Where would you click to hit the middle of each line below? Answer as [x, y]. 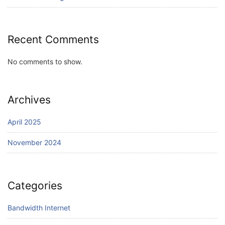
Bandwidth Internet [39, 208]
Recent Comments [53, 39]
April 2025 [24, 122]
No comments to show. [45, 62]
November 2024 [34, 143]
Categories [35, 185]
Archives [29, 99]
